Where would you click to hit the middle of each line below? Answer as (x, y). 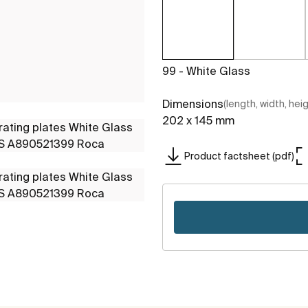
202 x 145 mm (198, 121)
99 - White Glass (206, 71)
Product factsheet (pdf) (239, 156)
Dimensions (193, 104)
